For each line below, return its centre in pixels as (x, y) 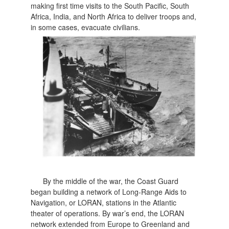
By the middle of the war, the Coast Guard (111, 181)
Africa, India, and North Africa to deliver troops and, (114, 16)
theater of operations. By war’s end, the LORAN (108, 213)
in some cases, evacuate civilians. (86, 27)
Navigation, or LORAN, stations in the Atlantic (104, 202)
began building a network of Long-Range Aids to (109, 191)
